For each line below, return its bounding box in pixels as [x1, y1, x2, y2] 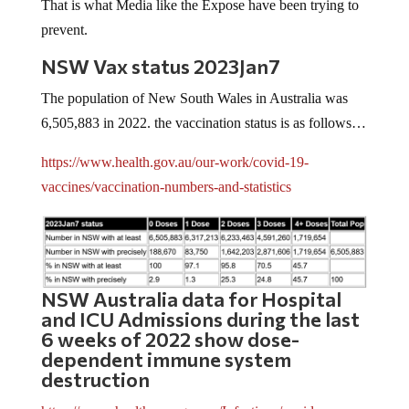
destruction [40, 367, 150, 393]
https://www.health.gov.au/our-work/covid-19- [40, 154, 309, 171]
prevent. [40, 22, 88, 38]
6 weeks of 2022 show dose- [40, 327, 299, 352]
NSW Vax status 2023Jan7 [40, 54, 280, 79]
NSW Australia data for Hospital [40, 287, 341, 312]
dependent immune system [40, 347, 291, 372]
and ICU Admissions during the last [40, 307, 360, 332]
